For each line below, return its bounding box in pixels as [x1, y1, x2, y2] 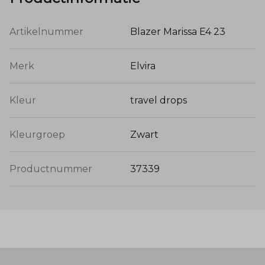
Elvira [130, 60, 156, 72]
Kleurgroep [9, 128, 65, 140]
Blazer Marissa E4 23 [130, 25, 225, 37]
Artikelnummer [9, 25, 83, 37]
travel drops [130, 94, 187, 106]
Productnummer [9, 163, 92, 174]
